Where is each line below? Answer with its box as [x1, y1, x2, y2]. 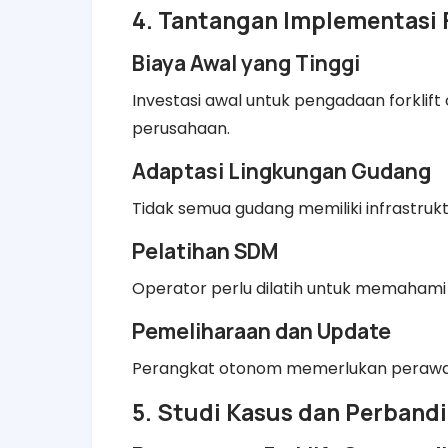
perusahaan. [132, 116, 230, 140]
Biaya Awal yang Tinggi [132, 48, 360, 77]
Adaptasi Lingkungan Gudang [132, 156, 431, 185]
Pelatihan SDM [132, 236, 278, 265]
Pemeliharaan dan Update [132, 316, 391, 345]
